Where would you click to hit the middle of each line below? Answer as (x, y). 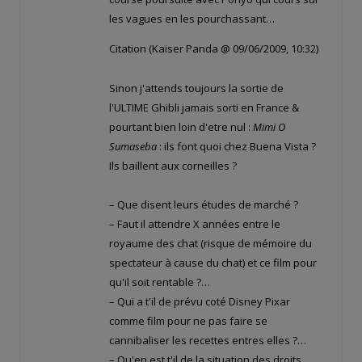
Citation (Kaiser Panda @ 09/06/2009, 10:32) (214, 49)
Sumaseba (133, 146)
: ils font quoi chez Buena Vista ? (236, 146)
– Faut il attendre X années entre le (195, 223)
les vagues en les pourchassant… (192, 19)
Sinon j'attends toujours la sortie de (196, 88)
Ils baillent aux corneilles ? (173, 165)
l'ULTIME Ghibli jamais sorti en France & (204, 107)
